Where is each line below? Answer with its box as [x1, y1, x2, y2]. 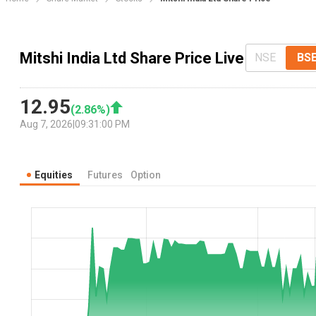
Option [130, 169, 161, 181]
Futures [87, 169, 123, 181]
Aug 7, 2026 [20, 119, 73, 130]
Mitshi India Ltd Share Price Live [20, 49, 244, 67]
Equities [35, 169, 73, 181]
